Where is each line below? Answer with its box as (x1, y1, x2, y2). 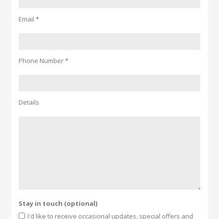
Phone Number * (19, 56, 69, 65)
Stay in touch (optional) (19, 199, 98, 208)
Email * (19, 15, 40, 23)
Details (19, 98, 40, 107)
